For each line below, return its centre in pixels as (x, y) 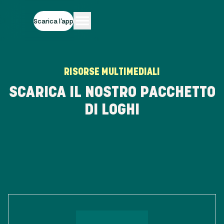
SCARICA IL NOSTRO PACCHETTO (112, 91)
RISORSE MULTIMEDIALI (112, 71)
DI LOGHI (112, 109)
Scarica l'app (54, 21)
